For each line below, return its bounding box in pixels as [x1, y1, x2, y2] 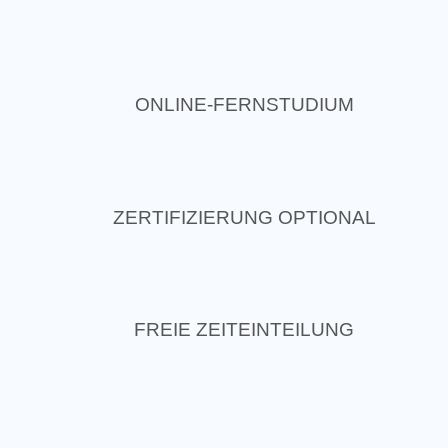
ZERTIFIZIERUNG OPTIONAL [112, 206, 376, 228]
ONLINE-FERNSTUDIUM [134, 94, 354, 116]
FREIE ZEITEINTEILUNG [134, 318, 354, 340]
